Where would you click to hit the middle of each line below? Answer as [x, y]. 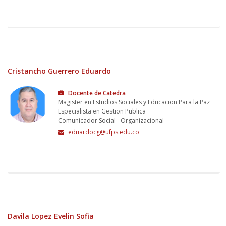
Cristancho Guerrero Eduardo [59, 71]
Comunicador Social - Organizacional [111, 120]
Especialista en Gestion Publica [102, 111]
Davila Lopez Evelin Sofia [51, 216]
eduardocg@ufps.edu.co [103, 132]
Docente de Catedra [96, 93]
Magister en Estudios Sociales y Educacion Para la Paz [134, 102]
